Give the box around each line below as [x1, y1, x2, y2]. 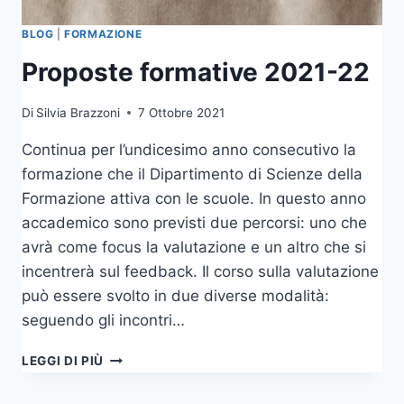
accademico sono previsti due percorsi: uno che [22, 213, 367, 232]
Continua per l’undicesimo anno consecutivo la [22, 140, 356, 159]
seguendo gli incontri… [22, 310, 185, 329]
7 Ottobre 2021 [138, 105, 225, 120]
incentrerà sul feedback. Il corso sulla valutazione [22, 262, 379, 280]
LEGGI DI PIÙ [22, 353, 105, 368]
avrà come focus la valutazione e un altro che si [22, 237, 366, 256]
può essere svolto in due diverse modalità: [22, 286, 329, 305]
